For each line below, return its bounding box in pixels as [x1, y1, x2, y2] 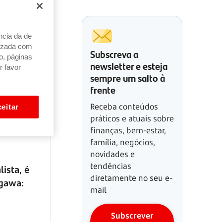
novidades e [90, 149, 135, 160]
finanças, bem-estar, [90, 125, 166, 136]
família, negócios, [90, 137, 155, 148]
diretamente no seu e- [90, 172, 172, 183]
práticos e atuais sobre [90, 113, 174, 124]
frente [90, 82, 115, 97]
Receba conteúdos [90, 101, 158, 112]
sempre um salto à [90, 70, 165, 85]
